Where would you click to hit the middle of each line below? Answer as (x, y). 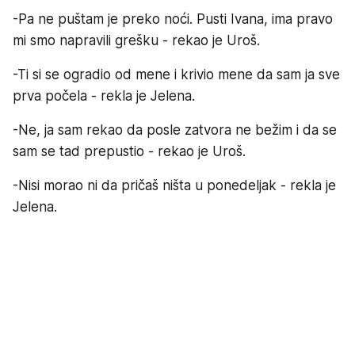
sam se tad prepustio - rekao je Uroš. (129, 151)
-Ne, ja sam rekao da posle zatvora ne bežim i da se (175, 130)
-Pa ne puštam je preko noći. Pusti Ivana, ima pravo (173, 19)
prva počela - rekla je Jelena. (104, 95)
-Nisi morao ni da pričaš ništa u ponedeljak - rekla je (174, 185)
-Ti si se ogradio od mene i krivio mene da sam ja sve (176, 74)
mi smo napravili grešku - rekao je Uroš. (136, 40)
